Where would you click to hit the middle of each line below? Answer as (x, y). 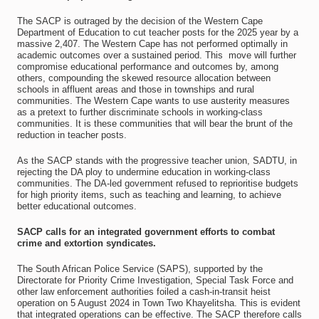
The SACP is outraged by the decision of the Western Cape (140, 21)
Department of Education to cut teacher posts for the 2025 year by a (157, 32)
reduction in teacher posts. (72, 135)
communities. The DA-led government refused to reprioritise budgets (157, 183)
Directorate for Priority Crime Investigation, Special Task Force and (155, 280)
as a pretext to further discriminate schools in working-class (140, 112)
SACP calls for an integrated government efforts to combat (146, 232)
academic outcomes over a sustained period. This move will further (156, 55)
